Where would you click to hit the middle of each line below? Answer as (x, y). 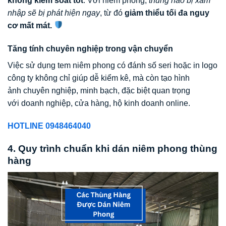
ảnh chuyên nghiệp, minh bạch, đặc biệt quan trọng (99, 90)
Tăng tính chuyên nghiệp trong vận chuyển (90, 48)
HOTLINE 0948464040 (49, 126)
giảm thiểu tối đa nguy (167, 13)
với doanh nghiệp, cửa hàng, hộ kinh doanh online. (99, 103)
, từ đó (112, 13)
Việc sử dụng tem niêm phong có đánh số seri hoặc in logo (112, 65)
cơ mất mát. (30, 25)
